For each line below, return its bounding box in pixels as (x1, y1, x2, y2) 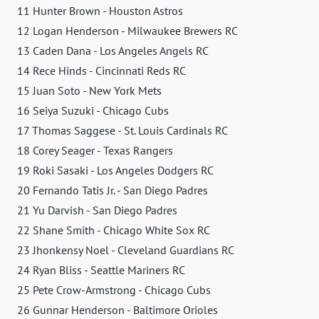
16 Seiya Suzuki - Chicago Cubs (17, 103, 169, 118)
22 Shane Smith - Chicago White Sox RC (17, 223, 210, 238)
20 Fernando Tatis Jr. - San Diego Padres (17, 183, 208, 198)
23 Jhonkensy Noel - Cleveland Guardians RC (17, 243, 234, 258)
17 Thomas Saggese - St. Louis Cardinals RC (17, 123, 228, 138)
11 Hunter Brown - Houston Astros (17, 4, 183, 19)
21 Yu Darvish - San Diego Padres (17, 203, 177, 218)
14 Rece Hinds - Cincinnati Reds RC (17, 63, 186, 78)
